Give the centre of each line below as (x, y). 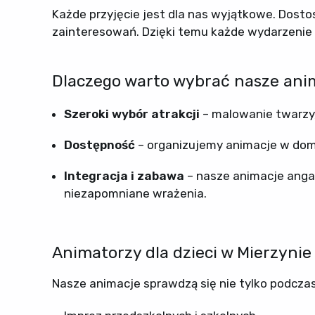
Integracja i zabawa (124, 175)
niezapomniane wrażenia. (135, 193)
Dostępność (99, 144)
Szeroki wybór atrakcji (131, 114)
